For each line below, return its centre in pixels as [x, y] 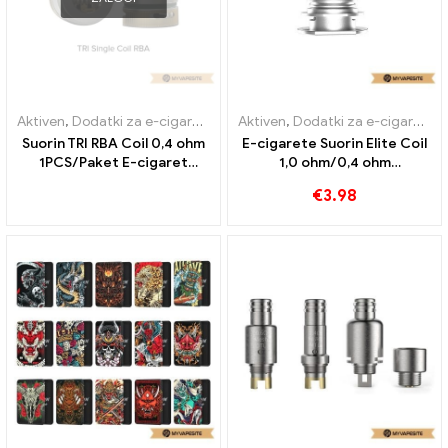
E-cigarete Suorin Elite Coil [334, 143]
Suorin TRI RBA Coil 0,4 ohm [113, 143]
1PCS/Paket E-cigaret [113, 162]
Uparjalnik [252, 121]
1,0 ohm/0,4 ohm [334, 162]
